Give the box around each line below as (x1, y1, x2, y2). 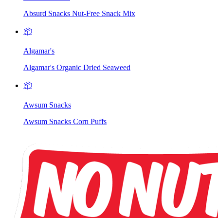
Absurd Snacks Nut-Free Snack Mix (23, 9, 135, 18)
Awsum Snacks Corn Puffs (23, 117, 107, 126)
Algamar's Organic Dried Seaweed (23, 63, 130, 72)
